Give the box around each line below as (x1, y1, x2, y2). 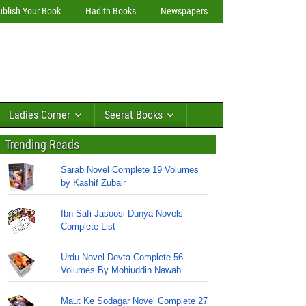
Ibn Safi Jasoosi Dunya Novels (60, 208, 183, 219)
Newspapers (161, 5, 208, 16)
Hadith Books (85, 5, 136, 16)
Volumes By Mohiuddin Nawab (60, 265, 181, 275)
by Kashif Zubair (60, 178, 126, 188)
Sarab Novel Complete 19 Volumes (60, 165, 199, 175)
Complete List (60, 221, 115, 232)
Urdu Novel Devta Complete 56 (60, 252, 183, 262)
